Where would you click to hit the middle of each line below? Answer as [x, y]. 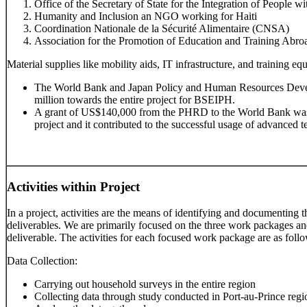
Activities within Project [73, 186]
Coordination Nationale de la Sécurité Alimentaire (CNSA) [162, 29]
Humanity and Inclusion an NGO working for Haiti [146, 16]
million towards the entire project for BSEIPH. [135, 100]
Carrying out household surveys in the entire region [145, 284]
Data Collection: [42, 261]
